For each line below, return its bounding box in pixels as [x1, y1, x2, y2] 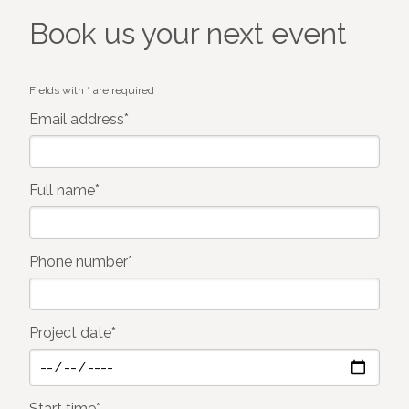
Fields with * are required [29, 84, 154, 98]
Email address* [29, 110, 129, 129]
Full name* [29, 182, 100, 200]
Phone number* [29, 253, 132, 271]
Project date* [29, 324, 116, 342]
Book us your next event [29, 16, 347, 50]
